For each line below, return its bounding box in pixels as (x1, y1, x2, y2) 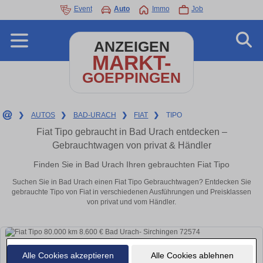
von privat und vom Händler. (87, 198, 176, 207)
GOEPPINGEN (82, 70, 181, 86)
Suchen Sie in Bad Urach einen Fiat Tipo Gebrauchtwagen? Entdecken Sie (12, 178, 251, 187)
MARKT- (92, 51, 171, 74)
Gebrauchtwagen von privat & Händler (52, 140, 211, 150)
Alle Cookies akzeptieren (22, 250, 114, 260)
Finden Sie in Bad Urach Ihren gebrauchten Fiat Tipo (33, 159, 230, 169)
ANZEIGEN (93, 39, 170, 55)
